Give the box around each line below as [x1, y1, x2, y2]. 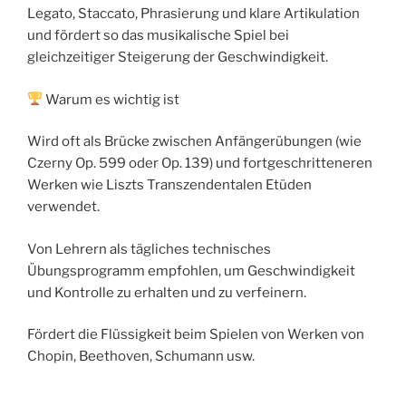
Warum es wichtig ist [43, 91, 180, 108]
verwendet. [27, 198, 100, 216]
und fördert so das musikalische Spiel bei [27, 27, 289, 44]
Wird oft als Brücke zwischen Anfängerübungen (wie [27, 133, 362, 150]
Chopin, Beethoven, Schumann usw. [27, 348, 255, 365]
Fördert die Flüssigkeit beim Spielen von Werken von [27, 326, 364, 343]
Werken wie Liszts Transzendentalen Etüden [27, 177, 312, 194]
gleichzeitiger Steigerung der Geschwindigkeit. [27, 49, 328, 66]
